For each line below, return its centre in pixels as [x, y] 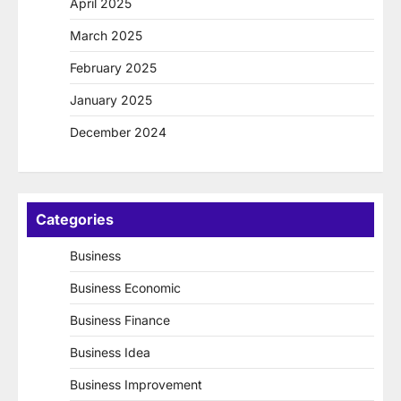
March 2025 [106, 35]
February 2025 [113, 67]
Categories [75, 219]
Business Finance [120, 320]
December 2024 [118, 132]
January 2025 [111, 99]
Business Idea [110, 352]
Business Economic [125, 287]
